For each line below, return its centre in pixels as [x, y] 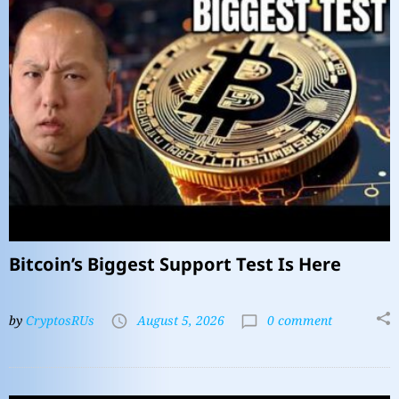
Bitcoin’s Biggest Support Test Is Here [175, 265]
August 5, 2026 [181, 321]
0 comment [298, 321]
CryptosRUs [60, 321]
